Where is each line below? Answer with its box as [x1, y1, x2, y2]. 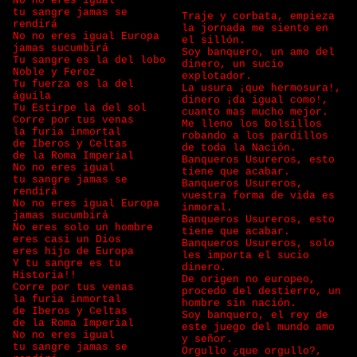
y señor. [182, 333, 233, 345]
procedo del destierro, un [182, 285, 341, 297]
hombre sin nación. [182, 297, 296, 309]
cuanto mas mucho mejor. [182, 106, 328, 118]
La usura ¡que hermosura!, [182, 82, 341, 94]
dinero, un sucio [182, 58, 284, 70]
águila [13, 90, 57, 102]
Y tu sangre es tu [13, 257, 121, 269]
